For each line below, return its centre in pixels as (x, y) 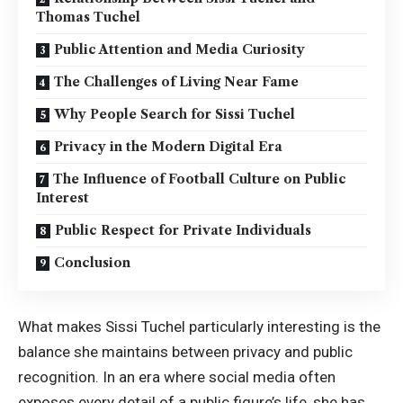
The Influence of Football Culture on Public (200, 179)
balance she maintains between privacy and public (185, 351)
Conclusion (92, 263)
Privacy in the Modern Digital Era (168, 147)
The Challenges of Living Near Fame (176, 82)
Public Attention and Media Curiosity (179, 49)
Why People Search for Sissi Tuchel (175, 114)
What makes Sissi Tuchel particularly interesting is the (199, 326)
